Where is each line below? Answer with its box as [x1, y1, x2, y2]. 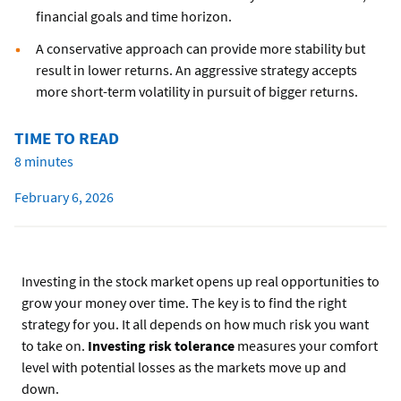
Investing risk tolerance [88, 337, 237, 355]
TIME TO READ [14, 127, 119, 149]
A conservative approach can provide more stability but [36, 39, 365, 58]
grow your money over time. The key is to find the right [21, 294, 346, 312]
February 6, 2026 [14, 188, 114, 207]
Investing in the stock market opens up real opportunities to [21, 272, 380, 291]
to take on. [21, 337, 88, 355]
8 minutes [14, 152, 73, 171]
